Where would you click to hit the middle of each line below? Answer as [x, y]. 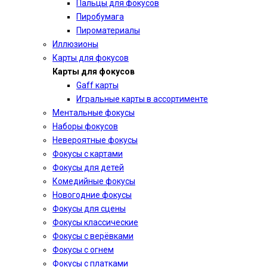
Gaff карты [97, 85]
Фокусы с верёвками [93, 236]
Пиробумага [100, 17]
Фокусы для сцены [89, 209]
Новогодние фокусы [92, 195]
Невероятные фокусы [95, 140]
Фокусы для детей [88, 167]
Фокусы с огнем [83, 250]
